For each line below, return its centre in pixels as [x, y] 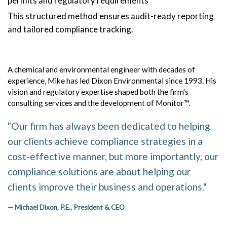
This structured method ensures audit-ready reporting [111, 16]
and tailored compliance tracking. [70, 29]
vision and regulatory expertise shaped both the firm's [98, 91]
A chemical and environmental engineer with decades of [101, 69]
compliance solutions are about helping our [99, 171]
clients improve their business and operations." [107, 186]
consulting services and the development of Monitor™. [99, 103]
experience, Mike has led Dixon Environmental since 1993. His [112, 80]
